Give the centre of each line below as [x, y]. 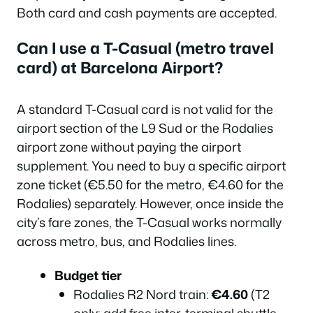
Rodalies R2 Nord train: [142, 294]
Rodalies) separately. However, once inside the [150, 203]
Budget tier [88, 275]
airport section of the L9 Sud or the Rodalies [145, 128]
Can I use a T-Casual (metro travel [145, 48]
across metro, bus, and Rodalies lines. [126, 241]
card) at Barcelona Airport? [120, 67]
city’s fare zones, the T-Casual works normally [149, 222]
